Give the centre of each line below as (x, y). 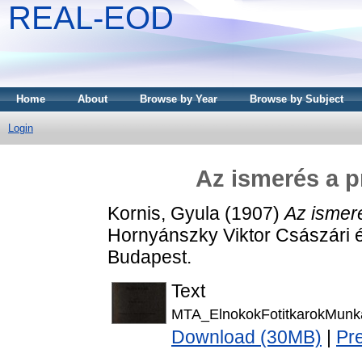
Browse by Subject (297, 99)
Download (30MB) (246, 337)
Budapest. (149, 257)
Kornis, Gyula (164, 213)
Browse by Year (179, 99)
